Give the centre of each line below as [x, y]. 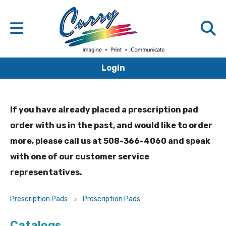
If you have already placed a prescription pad [104, 110]
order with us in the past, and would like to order [111, 126]
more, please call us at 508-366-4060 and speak [110, 141]
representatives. [46, 173]
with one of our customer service [80, 157]
